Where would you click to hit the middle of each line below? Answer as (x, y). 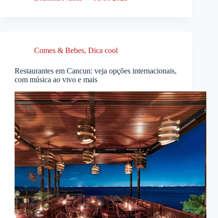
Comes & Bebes (59, 50)
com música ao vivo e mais (56, 79)
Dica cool (103, 50)
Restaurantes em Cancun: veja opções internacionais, (96, 71)
